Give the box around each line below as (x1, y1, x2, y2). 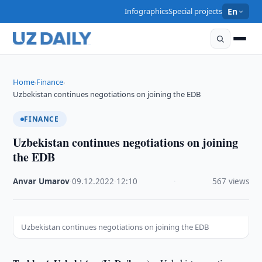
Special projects (168, 6, 223, 16)
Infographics (125, 6, 169, 16)
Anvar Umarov (13, 176, 70, 187)
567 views (212, 176, 249, 187)
